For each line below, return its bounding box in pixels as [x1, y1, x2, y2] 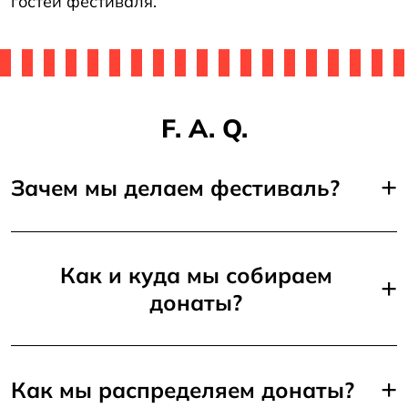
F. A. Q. [160, 111, 248, 144]
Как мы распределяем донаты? [11, 375, 354, 403]
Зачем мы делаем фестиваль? [11, 173, 340, 201]
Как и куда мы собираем [59, 260, 332, 289]
